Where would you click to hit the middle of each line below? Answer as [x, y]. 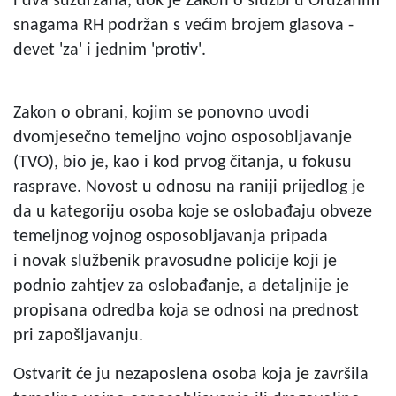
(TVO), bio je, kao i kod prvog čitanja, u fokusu [183, 162]
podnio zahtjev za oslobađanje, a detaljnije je [181, 286]
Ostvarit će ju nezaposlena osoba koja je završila [191, 374]
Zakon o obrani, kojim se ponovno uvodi [161, 113]
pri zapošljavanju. [78, 335]
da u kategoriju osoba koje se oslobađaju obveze [193, 212]
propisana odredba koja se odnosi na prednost [186, 311]
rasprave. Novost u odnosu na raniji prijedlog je [189, 187]
